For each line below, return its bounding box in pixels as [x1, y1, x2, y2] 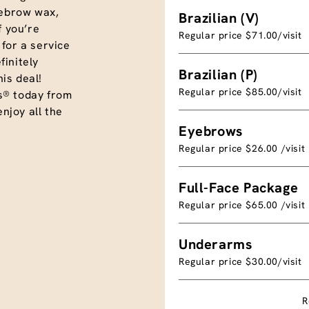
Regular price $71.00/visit [179, 28, 302, 41]
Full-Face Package [179, 178, 299, 197]
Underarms [179, 235, 252, 253]
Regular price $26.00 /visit [179, 141, 306, 154]
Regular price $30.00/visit [179, 255, 302, 268]
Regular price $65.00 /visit [179, 198, 306, 211]
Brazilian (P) [179, 65, 258, 83]
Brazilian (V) [179, 8, 259, 27]
